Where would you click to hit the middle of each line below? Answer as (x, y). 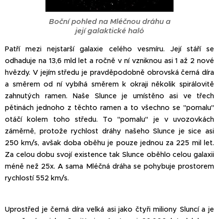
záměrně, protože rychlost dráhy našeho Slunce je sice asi (109, 131)
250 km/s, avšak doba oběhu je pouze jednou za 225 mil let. (109, 142)
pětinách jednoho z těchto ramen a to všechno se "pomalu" (109, 107)
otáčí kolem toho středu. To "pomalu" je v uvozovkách (109, 119)
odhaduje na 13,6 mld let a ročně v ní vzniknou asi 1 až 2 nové (109, 60)
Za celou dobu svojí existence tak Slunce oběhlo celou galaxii (109, 154)
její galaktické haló (109, 30)
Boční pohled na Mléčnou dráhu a (109, 21)
